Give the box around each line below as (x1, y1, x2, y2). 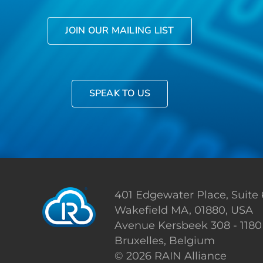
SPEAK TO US (89, 87, 151, 100)
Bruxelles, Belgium (114, 234, 215, 248)
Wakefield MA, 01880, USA (114, 204, 254, 217)
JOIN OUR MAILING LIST (65, 24, 174, 38)
